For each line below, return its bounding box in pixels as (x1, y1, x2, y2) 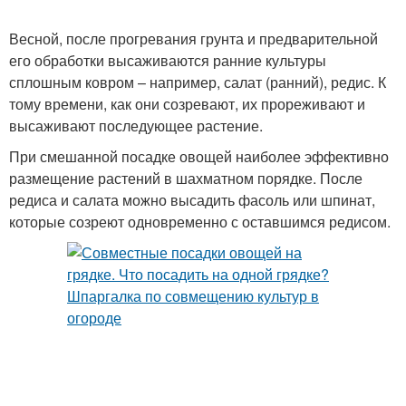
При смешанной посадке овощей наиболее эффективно (9, 146, 389, 167)
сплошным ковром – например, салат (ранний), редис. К (9, 72, 386, 92)
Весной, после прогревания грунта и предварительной (9, 28, 378, 49)
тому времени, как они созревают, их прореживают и (9, 93, 365, 114)
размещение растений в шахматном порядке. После (9, 168, 362, 188)
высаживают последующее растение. (9, 115, 263, 136)
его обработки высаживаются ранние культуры (9, 50, 326, 71)
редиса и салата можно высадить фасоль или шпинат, (9, 189, 375, 210)
